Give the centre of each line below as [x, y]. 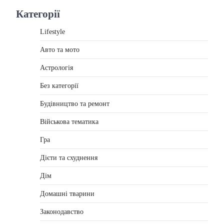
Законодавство [62, 212]
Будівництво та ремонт [75, 104]
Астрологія [56, 68]
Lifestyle [52, 32]
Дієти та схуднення [69, 158]
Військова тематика [69, 122]
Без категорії [59, 86]
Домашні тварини [67, 194]
